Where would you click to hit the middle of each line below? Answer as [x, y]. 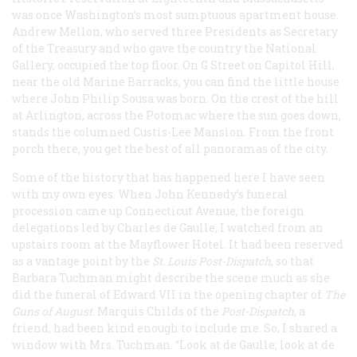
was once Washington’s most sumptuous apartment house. [175, 14]
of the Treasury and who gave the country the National [164, 48]
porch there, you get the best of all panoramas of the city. [170, 148]
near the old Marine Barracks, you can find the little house [176, 81]
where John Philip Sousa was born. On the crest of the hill [175, 98]
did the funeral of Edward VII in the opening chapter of [168, 294]
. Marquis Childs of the [157, 311]
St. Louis [174, 261]
